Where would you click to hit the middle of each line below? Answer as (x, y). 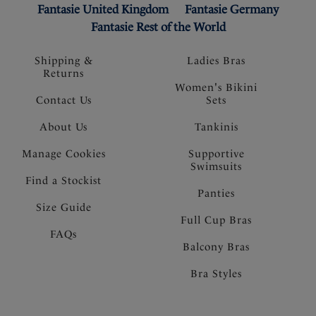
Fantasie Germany (232, 9)
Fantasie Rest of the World (158, 26)
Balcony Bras (216, 247)
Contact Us (63, 100)
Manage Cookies (63, 153)
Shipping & (63, 60)
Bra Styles (216, 273)
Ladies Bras (216, 60)
